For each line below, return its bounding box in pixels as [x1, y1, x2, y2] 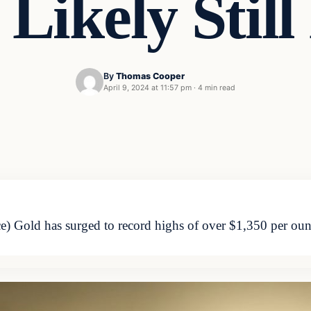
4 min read [198, 83, 235, 93]
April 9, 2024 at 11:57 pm [103, 83, 192, 93]
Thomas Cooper [116, 71, 185, 82]
